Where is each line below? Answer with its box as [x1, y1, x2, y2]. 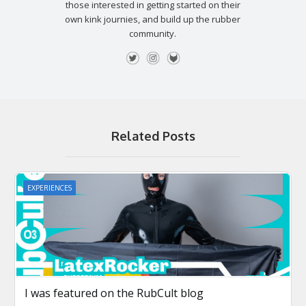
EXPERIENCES [27, 183, 72, 192]
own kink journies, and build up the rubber [65, 12, 241, 25]
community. [129, 27, 177, 40]
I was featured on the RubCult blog [25, 285, 204, 301]
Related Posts [111, 128, 195, 143]
